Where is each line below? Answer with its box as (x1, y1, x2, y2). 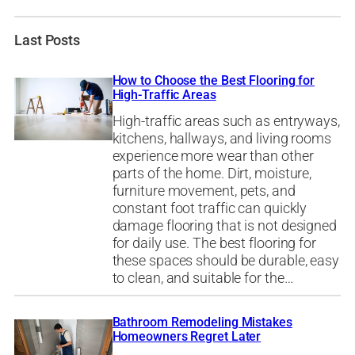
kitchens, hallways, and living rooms (112, 130, 331, 148)
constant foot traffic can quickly (112, 200, 307, 218)
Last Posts (14, 31, 80, 49)
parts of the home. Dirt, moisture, (112, 165, 312, 183)
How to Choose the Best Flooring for (112, 72, 315, 88)
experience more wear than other (112, 147, 314, 166)
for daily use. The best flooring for (112, 235, 316, 253)
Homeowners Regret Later (112, 328, 261, 344)
